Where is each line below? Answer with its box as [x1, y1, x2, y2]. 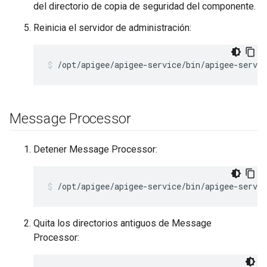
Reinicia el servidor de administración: [33, 22, 191, 33]
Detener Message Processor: [33, 144, 157, 155]
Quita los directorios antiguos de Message [33, 218, 212, 229]
